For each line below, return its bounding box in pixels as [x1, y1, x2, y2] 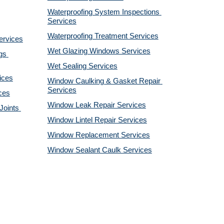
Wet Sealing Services [47, 62, 117, 70]
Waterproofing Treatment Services [47, 32, 158, 40]
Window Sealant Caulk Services [47, 146, 152, 154]
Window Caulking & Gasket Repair [47, 77, 160, 85]
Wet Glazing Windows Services [47, 47, 150, 55]
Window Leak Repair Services [47, 101, 146, 109]
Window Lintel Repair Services [47, 116, 147, 124]
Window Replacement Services [47, 131, 150, 139]
